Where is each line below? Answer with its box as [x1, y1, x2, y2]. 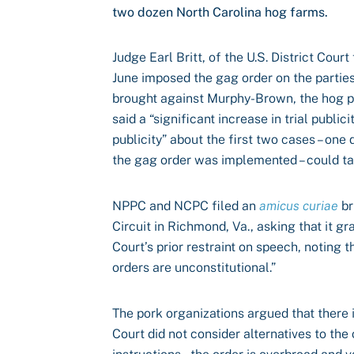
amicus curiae [259, 198, 338, 213]
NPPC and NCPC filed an [112, 198, 259, 213]
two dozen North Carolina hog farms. [112, 5, 328, 20]
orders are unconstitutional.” [112, 260, 276, 275]
